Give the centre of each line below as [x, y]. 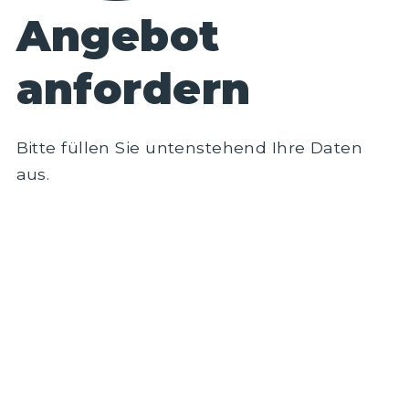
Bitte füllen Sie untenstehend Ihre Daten [189, 147]
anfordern [133, 89]
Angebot [118, 36]
